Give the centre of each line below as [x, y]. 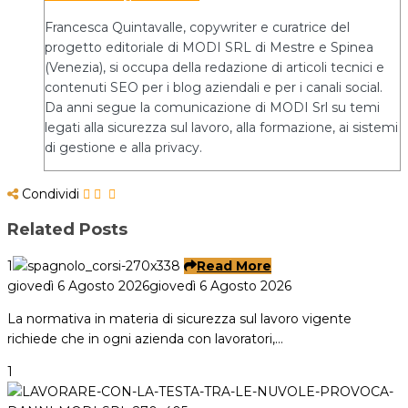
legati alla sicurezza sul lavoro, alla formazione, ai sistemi [221, 127]
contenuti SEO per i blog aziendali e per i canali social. [214, 87]
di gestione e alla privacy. [123, 147]
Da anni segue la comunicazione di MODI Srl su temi [212, 107]
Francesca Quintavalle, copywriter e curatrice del [197, 27]
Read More [234, 265]
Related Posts [67, 229]
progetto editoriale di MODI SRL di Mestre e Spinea [209, 47]
